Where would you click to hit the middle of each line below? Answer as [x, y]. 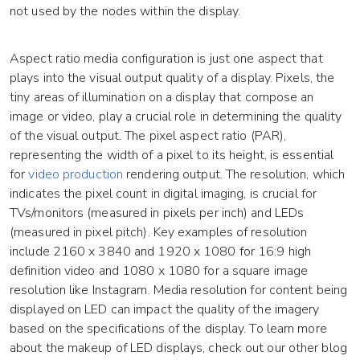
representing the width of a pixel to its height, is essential [172, 155]
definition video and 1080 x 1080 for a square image [159, 271]
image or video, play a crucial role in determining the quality [176, 117]
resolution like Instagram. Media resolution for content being [179, 290]
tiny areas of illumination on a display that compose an [162, 98]
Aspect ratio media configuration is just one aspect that [166, 59]
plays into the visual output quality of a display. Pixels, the [172, 78]
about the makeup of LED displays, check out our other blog [178, 348]
